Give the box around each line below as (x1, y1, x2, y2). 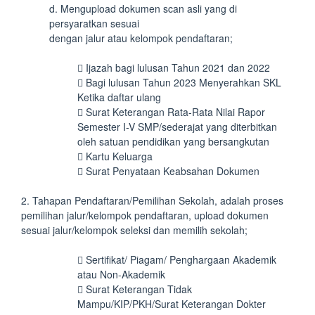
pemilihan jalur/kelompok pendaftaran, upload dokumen (21, 208, 269, 222)
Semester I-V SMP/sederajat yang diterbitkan (77, 120, 277, 134)
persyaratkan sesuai (49, 16, 139, 30)
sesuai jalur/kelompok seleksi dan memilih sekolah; (21, 223, 247, 237)
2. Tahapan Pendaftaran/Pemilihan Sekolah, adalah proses (21, 193, 283, 207)
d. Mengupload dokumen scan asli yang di (49, 1, 237, 15)
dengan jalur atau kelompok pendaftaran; (49, 31, 233, 45)
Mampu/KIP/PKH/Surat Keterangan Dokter (77, 297, 266, 311)
